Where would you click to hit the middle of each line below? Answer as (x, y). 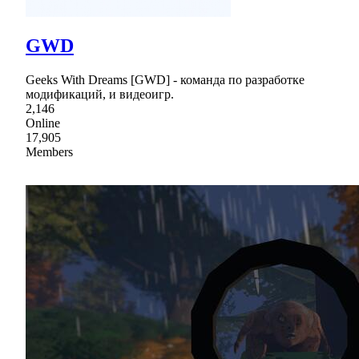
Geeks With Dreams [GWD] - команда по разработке (165, 80)
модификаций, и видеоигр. (100, 95)
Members (49, 152)
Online (43, 123)
